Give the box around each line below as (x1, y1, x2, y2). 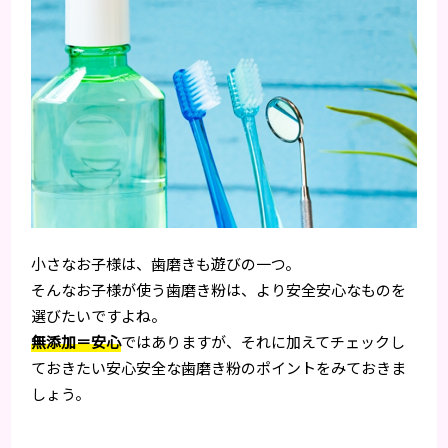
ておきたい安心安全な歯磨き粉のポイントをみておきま (31, 357, 407, 379)
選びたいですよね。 (31, 305, 167, 327)
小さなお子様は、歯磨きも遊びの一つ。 (31, 253, 301, 275)
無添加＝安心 (31, 331, 122, 353)
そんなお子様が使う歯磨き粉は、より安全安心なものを (31, 279, 407, 301)
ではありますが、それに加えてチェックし (121, 331, 406, 353)
